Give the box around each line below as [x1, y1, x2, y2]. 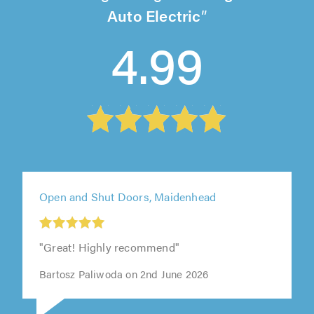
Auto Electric [107, 4, 201, 27]
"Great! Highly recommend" [39, 238, 179, 255]
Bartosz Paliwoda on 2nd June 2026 [39, 266, 209, 281]
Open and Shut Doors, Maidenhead [39, 188, 217, 205]
